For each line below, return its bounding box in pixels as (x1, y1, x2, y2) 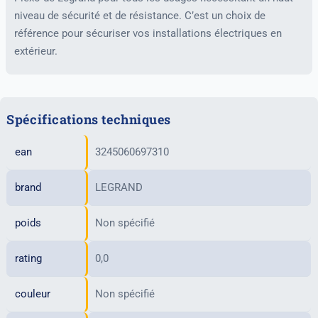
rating (14, 251, 43, 265)
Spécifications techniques (6, 110, 171, 128)
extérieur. (14, 44, 57, 57)
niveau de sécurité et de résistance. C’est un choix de (14, 9, 265, 22)
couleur (14, 287, 51, 300)
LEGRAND (94, 180, 143, 194)
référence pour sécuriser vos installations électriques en (14, 26, 282, 40)
